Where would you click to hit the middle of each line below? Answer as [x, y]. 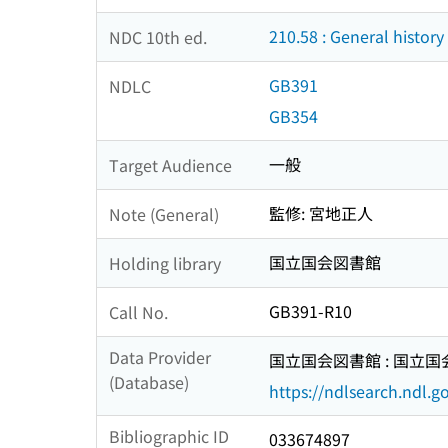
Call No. [138, 311]
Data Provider [160, 357]
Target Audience [170, 164]
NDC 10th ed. [158, 36]
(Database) [149, 382]
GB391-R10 [310, 311]
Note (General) [164, 213]
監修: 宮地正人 [321, 213]
